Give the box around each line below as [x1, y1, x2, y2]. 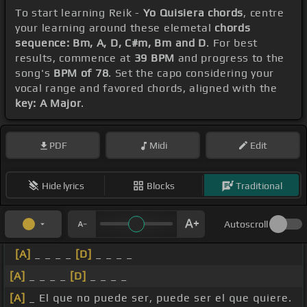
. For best [206, 36, 258, 50]
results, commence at [15, 51, 134, 65]
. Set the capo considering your [108, 66, 274, 80]
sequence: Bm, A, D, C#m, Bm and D [15, 36, 207, 50]
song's [15, 66, 53, 80]
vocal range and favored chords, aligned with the [15, 82, 278, 95]
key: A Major [15, 97, 82, 110]
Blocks [147, 180, 175, 191]
